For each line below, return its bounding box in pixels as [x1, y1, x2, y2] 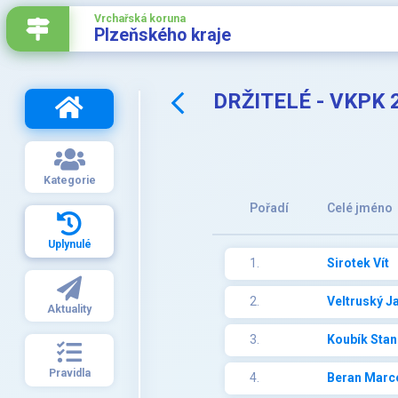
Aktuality [47, 302, 92, 315]
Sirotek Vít [327, 256, 389, 271]
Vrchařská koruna [94, 12, 186, 25]
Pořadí [250, 201, 289, 216]
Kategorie [43, 173, 96, 187]
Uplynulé [47, 238, 92, 251]
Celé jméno [327, 201, 393, 216]
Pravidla [48, 367, 91, 380]
